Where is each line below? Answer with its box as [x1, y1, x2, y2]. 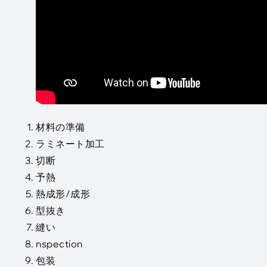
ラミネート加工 [36, 138, 105, 150]
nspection [36, 238, 83, 250]
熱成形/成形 [36, 188, 90, 200]
